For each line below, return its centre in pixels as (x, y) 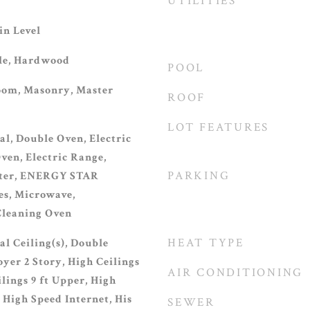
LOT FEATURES (218, 127)
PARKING (199, 176)
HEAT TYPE (206, 243)
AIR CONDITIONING (235, 273)
